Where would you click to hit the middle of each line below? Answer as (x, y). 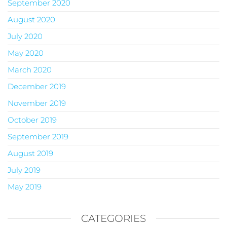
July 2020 (25, 36)
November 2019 (37, 103)
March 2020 (30, 70)
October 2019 (32, 120)
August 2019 (30, 154)
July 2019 (24, 170)
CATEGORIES (113, 219)
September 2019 (38, 137)
